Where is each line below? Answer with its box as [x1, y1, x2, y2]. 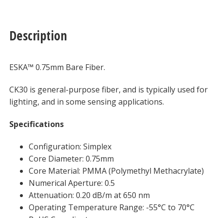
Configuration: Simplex [28, 141, 111, 152]
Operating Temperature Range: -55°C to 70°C [28, 201, 195, 213]
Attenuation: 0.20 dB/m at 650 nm [28, 189, 150, 200]
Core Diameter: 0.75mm [28, 153, 114, 164]
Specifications [9, 118, 64, 129]
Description [9, 27, 68, 45]
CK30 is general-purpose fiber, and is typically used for [9, 84, 208, 95]
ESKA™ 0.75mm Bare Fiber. [9, 62, 105, 73]
